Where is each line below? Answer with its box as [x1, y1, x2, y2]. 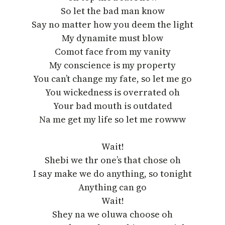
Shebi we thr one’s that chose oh [44, 153, 181, 166]
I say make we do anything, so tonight [33, 167, 192, 180]
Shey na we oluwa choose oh [52, 207, 173, 220]
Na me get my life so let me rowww [39, 113, 186, 126]
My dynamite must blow [62, 31, 163, 44]
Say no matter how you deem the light [32, 18, 193, 31]
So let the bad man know [60, 4, 165, 17]
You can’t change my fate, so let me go [33, 72, 192, 85]
